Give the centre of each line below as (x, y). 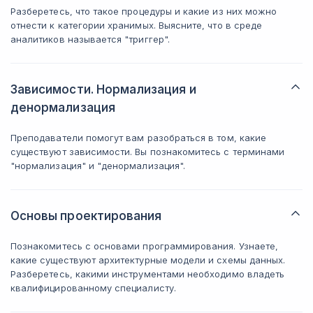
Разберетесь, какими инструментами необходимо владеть (148, 274)
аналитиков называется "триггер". (90, 39)
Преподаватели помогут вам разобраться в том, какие (138, 138)
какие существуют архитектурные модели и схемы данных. (148, 260)
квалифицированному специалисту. (93, 288)
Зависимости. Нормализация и (103, 89)
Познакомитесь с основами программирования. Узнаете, (145, 246)
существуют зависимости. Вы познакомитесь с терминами (148, 152)
